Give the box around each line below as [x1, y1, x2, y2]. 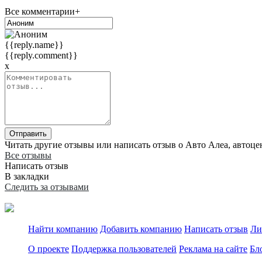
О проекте [28, 244, 69, 254]
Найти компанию [28, 224, 98, 235]
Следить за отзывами [5, 182, 89, 192]
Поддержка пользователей [71, 244, 177, 254]
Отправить [9, 129, 47, 139]
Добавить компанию [100, 224, 182, 235]
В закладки [5, 171, 49, 182]
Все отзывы [5, 150, 51, 161]
